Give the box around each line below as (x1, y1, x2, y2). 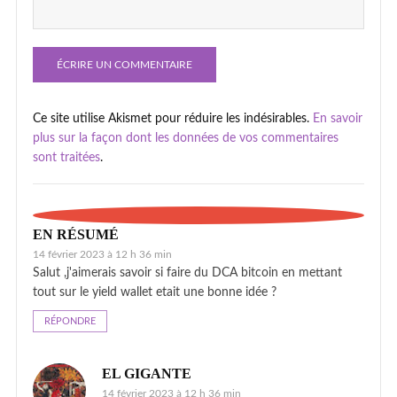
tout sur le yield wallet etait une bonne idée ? (33, 285, 276, 299)
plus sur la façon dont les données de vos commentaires (33, 131, 339, 144)
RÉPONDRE (44, 315, 96, 326)
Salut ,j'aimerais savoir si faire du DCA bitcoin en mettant (33, 266, 342, 279)
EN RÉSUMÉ (33, 226, 119, 242)
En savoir (313, 112, 362, 125)
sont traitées (33, 151, 100, 164)
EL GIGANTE (102, 365, 191, 381)
